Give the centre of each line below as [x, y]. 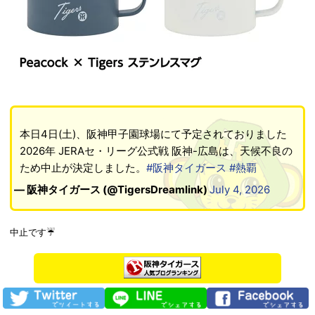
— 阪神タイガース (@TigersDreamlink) [112, 190]
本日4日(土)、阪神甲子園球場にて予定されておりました [153, 134]
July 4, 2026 [240, 190]
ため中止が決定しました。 [83, 167]
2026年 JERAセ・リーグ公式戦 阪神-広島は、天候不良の [156, 150]
